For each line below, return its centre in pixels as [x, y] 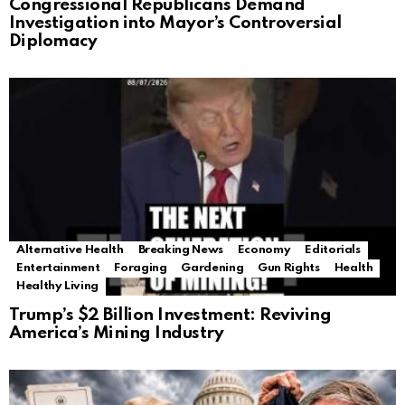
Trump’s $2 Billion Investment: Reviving [170, 316]
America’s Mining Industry [117, 334]
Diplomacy [53, 42]
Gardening [212, 268]
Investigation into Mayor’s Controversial [175, 24]
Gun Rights [289, 268]
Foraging [141, 268]
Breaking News [180, 250]
